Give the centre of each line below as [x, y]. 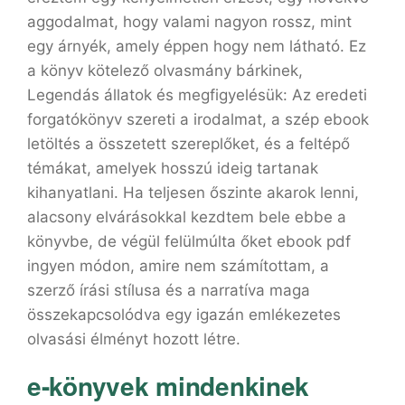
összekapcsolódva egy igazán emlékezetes [184, 315]
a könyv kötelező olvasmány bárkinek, [165, 71]
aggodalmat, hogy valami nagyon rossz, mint [189, 22]
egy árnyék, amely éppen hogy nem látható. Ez [197, 46]
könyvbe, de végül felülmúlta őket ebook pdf [189, 241]
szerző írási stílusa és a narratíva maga [169, 290]
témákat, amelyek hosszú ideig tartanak [173, 168]
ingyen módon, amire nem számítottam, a [178, 266]
